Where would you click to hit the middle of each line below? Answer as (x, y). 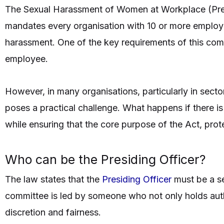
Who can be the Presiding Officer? (105, 160)
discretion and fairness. (53, 212)
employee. (26, 59)
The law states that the (53, 179)
